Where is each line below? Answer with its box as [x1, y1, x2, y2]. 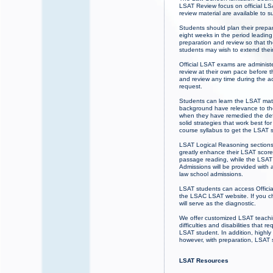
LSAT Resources [179, 257, 229, 264]
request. [179, 82, 203, 90]
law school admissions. [179, 170, 244, 177]
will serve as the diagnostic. [179, 199, 257, 207]
